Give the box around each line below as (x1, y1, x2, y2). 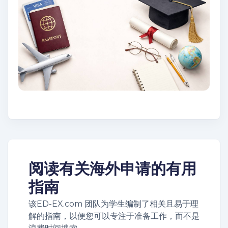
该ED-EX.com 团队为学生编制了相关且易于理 (28, 199, 198, 209)
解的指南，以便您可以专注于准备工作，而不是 (28, 211, 199, 221)
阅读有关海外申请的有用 (28, 159, 196, 179)
